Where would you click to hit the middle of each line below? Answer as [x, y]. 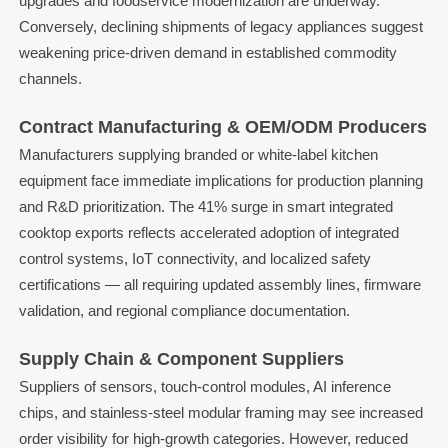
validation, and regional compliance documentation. [184, 311]
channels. [50, 79]
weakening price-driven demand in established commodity [207, 53]
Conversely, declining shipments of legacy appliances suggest [220, 27]
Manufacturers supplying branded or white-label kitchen [198, 155]
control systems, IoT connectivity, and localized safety [194, 259]
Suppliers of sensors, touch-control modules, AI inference [204, 387]
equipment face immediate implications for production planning [220, 181]
